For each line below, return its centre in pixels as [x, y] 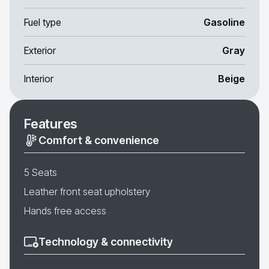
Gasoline [224, 22]
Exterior [40, 50]
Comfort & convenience [99, 140]
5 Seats [41, 172]
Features [51, 124]
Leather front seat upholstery [87, 192]
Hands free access [65, 211]
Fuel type [43, 22]
